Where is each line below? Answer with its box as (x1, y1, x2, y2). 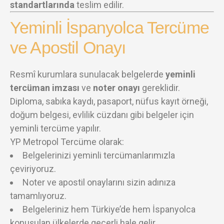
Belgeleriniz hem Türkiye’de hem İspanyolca (22, 203, 195, 214)
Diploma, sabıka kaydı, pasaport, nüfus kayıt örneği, (10, 95, 208, 106)
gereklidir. (140, 82, 180, 93)
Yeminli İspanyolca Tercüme (10, 17, 209, 37)
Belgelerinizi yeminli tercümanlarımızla (22, 149, 175, 160)
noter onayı (93, 82, 140, 93)
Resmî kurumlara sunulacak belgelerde (10, 68, 165, 79)
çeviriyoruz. (10, 163, 56, 174)
